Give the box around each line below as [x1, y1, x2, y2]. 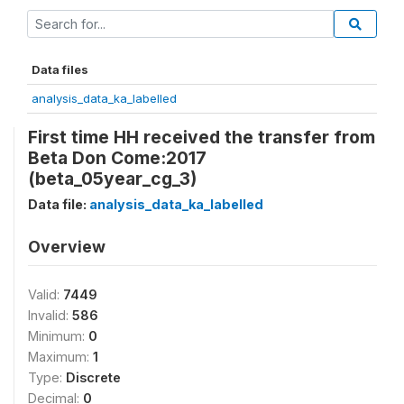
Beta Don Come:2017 [28, 146, 207, 169]
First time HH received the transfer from [28, 125, 375, 148]
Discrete [66, 369, 121, 385]
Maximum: [28, 348, 93, 364]
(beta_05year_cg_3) [28, 167, 197, 189]
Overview [28, 236, 106, 256]
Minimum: [28, 327, 88, 344]
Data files [32, 61, 88, 77]
